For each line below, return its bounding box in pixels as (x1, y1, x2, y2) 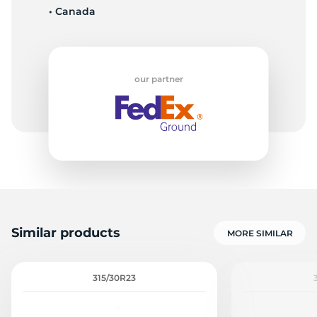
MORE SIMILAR (226, 228, 293, 239)
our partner (134, 74, 183, 85)
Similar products (11, 225, 120, 241)
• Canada (48, 5, 96, 18)
